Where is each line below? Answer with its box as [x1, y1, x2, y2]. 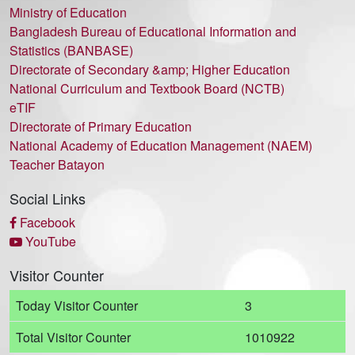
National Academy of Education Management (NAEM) [10, 136, 312, 155]
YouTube [22, 232, 76, 250]
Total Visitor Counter [16, 328, 131, 346]
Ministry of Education [10, 3, 127, 21]
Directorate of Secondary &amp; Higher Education [10, 60, 290, 78]
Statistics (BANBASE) [10, 41, 133, 59]
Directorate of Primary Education [10, 117, 192, 136]
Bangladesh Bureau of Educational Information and [10, 22, 296, 40]
